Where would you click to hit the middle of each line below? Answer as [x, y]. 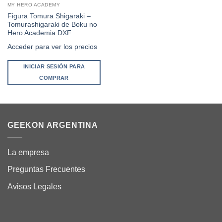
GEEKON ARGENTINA [53, 125]
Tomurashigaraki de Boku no [52, 25]
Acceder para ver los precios [52, 47]
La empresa [28, 152]
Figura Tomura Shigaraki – [49, 16]
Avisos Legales [34, 187]
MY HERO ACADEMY [34, 4]
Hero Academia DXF [39, 33]
